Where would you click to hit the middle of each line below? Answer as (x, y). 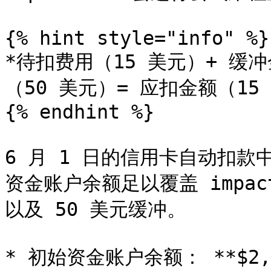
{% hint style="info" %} (137, 38)
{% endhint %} (80, 112)
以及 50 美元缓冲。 (96, 209)
